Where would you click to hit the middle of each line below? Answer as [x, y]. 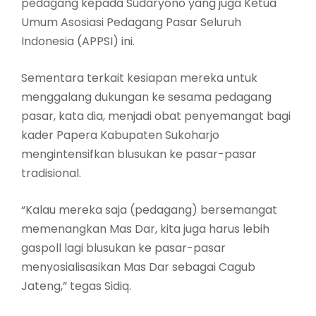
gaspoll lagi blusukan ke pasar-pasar [123, 248]
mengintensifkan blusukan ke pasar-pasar [139, 154]
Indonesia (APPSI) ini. [78, 42]
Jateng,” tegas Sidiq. [76, 286]
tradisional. [51, 174]
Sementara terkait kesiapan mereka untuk [139, 78]
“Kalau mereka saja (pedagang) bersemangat [149, 210]
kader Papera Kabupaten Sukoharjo [120, 135]
